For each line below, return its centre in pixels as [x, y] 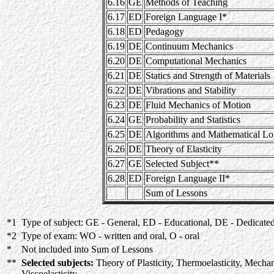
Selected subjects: [57, 263]
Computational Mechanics [196, 61]
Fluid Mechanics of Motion [198, 105]
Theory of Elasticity [184, 149]
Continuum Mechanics [189, 46]
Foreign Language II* [188, 178]
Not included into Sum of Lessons [87, 249]
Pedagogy [165, 31]
